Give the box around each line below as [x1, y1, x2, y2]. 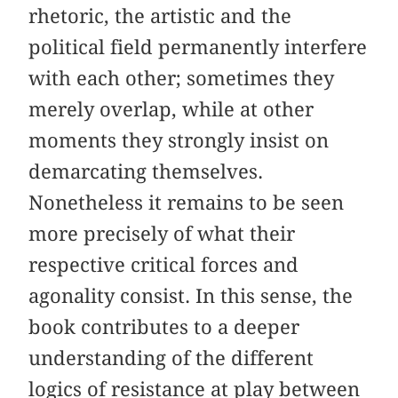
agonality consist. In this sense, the [28, 283, 354, 307]
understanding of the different [28, 346, 314, 370]
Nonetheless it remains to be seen [28, 190, 345, 214]
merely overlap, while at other [28, 97, 314, 121]
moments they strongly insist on [28, 128, 330, 152]
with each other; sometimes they [28, 66, 335, 90]
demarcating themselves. [28, 159, 264, 183]
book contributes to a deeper [28, 314, 300, 338]
